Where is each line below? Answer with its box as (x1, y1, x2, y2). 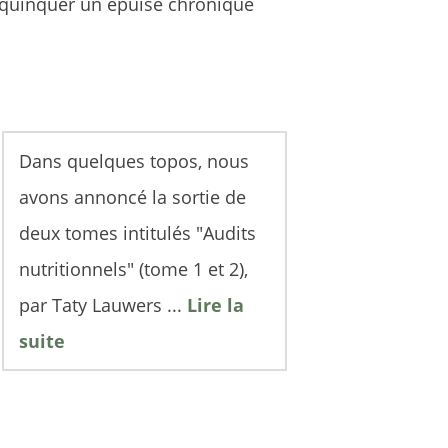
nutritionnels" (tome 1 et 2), (19, 257, 248, 281)
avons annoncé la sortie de (19, 185, 246, 209)
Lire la (187, 293, 244, 317)
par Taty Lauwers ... (19, 293, 187, 317)
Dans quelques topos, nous (19, 149, 249, 173)
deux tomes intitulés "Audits (19, 221, 256, 245)
